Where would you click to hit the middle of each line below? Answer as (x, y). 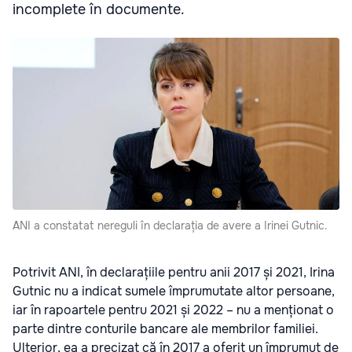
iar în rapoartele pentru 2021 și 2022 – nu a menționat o (173, 310)
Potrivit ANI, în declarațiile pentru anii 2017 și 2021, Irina (174, 272)
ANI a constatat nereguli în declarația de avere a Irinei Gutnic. (170, 225)
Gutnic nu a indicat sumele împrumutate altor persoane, (174, 291)
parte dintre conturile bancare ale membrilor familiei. (165, 328)
